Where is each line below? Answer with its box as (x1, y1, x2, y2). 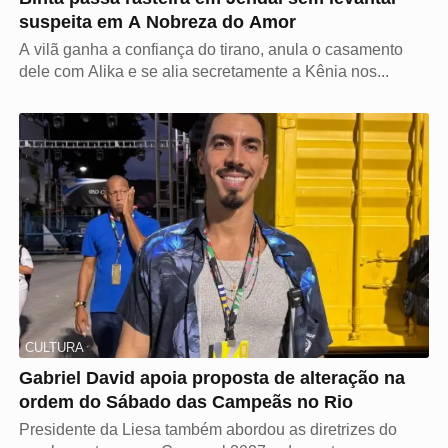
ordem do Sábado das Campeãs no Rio (19, 392, 353, 413)
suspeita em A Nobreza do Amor (19, 12, 296, 33)
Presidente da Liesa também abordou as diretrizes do (19, 421, 397, 439)
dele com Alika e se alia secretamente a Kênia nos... (19, 63, 389, 81)
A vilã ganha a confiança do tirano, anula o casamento (19, 41, 403, 59)
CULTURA (25, 340, 84, 356)
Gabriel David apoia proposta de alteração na (19, 368, 405, 389)
